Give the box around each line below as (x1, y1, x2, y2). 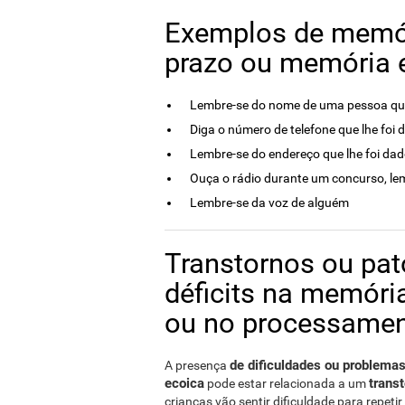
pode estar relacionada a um (204, 376, 369, 391)
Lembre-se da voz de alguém (190, 195, 349, 210)
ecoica (165, 375, 204, 391)
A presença (165, 358, 230, 372)
